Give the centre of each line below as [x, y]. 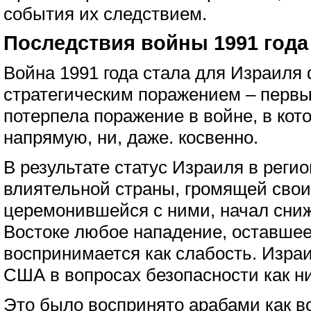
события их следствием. [105, 14]
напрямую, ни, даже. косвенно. [131, 137]
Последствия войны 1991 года [156, 43]
